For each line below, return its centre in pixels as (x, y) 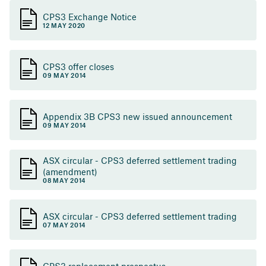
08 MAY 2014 (65, 181)
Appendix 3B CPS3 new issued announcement (137, 116)
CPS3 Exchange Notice (90, 16)
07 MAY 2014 (65, 225)
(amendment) (70, 172)
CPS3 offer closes (78, 66)
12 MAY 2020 (64, 26)
